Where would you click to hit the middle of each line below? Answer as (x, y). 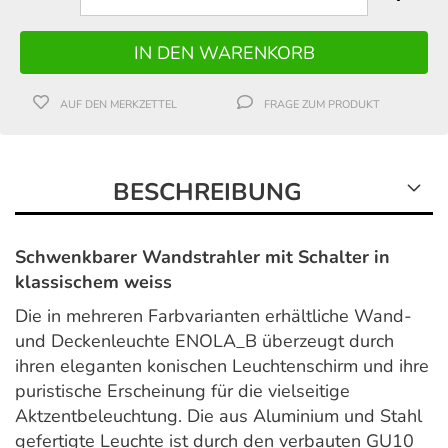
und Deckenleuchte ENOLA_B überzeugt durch (204, 341)
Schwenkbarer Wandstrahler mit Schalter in (202, 257)
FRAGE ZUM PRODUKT (322, 105)
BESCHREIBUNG (207, 192)
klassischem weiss (93, 282)
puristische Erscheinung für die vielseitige (182, 391)
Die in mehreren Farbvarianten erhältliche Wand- (213, 316)
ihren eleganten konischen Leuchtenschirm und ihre (222, 366)
